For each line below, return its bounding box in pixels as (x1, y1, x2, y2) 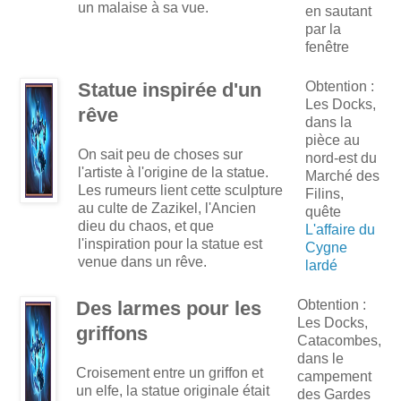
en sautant (305, 4, 371, 20)
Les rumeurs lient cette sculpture (78, 183, 283, 199)
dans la (305, 115, 352, 131)
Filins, (305, 186, 344, 202)
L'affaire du (305, 222, 375, 238)
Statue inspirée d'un (78, 79, 261, 102)
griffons (76, 322, 148, 346)
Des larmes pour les (76, 297, 261, 320)
